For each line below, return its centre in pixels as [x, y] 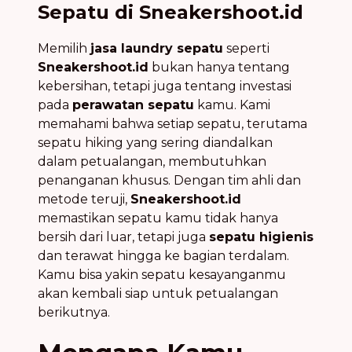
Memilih [64, 48]
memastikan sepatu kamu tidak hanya [158, 218]
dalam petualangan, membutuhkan [152, 161]
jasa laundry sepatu [157, 48]
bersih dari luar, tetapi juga [123, 236]
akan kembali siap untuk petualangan [158, 293]
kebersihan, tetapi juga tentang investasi [165, 86]
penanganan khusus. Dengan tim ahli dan [169, 180]
